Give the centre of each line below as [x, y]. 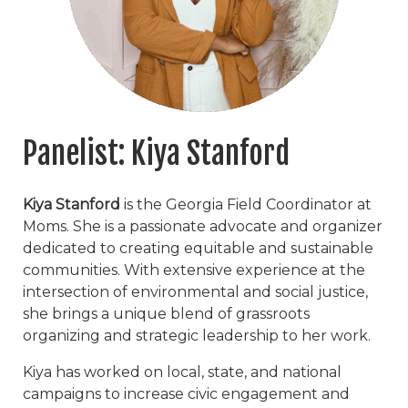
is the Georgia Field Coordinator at [248, 204]
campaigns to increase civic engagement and [186, 393]
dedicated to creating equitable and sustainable [198, 248]
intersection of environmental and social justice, [195, 291]
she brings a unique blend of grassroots [166, 313]
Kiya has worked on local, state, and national [182, 372]
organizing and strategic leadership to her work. [197, 335]
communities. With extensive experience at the [194, 270]
